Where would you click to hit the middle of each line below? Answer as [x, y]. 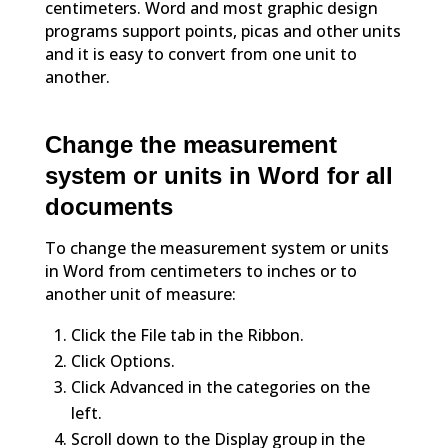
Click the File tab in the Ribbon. [187, 334]
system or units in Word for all [218, 175]
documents [108, 206]
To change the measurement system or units [216, 247]
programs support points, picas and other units [222, 30]
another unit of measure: [140, 293]
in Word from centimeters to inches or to [200, 270]
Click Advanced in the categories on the [220, 386]
